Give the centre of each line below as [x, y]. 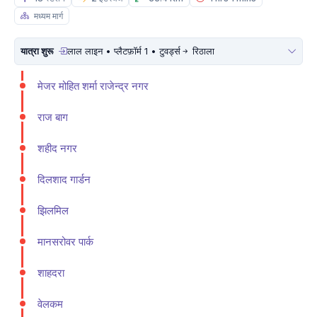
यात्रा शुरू [38, 51]
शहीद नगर [57, 148]
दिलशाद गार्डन [64, 179]
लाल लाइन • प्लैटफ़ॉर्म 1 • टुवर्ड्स [124, 51]
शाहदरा [51, 272]
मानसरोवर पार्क [65, 241]
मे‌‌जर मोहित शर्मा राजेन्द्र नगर [93, 86]
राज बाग [53, 117]
